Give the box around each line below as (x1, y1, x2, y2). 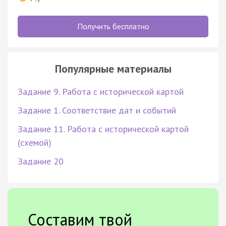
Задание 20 (18, 155, 64, 167)
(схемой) (18, 136, 51, 148)
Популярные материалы (54, 61, 172, 76)
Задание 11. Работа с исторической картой (18, 123, 189, 135)
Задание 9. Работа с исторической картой (18, 85, 184, 97)
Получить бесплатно (77, 21, 149, 31)
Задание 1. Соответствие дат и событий (18, 104, 176, 116)
